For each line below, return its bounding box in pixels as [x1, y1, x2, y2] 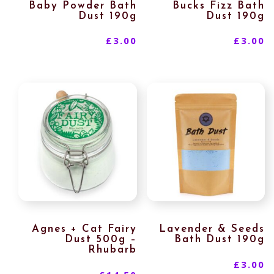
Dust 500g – [64, 234, 137, 245]
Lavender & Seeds [159, 224, 265, 235]
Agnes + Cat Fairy [31, 224, 137, 235]
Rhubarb [87, 245, 137, 256]
